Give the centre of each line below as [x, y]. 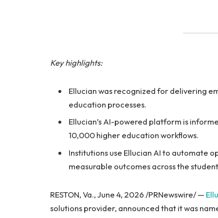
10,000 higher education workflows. [134, 135]
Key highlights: [76, 63]
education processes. [108, 105]
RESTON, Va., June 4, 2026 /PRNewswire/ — [128, 194]
